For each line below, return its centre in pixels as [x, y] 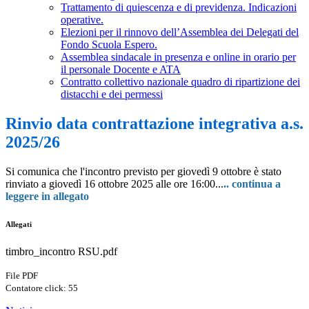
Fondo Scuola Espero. [109, 45]
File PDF [22, 276]
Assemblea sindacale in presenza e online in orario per [178, 57]
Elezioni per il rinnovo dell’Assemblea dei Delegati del [180, 32]
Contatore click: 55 [42, 288]
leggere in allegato [47, 197]
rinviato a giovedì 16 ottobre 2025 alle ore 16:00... [114, 184]
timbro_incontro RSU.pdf [61, 252]
